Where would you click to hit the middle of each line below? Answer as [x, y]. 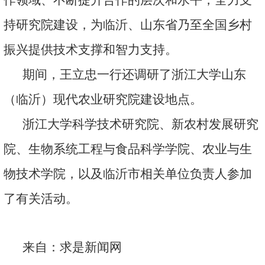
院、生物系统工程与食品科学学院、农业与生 [128, 149]
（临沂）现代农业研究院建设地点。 [103, 99]
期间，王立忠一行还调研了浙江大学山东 [134, 74]
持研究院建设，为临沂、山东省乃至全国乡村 [128, 25]
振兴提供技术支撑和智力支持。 [91, 49]
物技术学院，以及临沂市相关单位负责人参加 [128, 174]
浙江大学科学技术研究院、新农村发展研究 [140, 124]
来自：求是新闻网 [72, 247]
